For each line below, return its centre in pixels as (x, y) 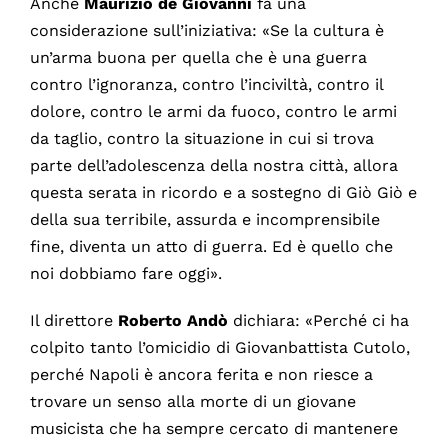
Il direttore (73, 321)
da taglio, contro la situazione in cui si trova (201, 139)
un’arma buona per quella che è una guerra (198, 58)
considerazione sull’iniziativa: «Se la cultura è (206, 31)
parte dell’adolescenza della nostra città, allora (213, 166)
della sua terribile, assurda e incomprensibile (204, 220)
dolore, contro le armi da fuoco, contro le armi (213, 112)
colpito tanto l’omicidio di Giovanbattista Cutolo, (219, 348)
